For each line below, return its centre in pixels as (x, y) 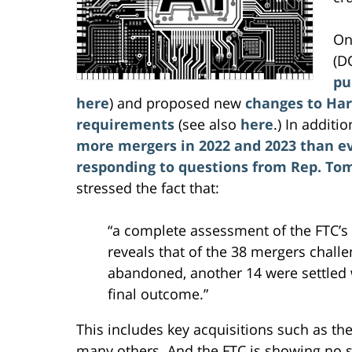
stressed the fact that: (148, 187)
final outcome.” (158, 293)
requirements (125, 124)
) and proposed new (177, 103)
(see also (207, 124)
